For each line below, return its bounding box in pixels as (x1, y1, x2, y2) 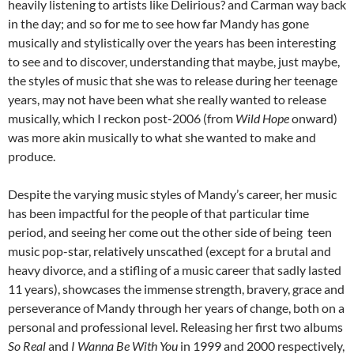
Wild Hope (235, 111, 292, 126)
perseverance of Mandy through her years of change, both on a (8, 300, 345, 316)
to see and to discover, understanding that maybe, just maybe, (8, 54, 340, 70)
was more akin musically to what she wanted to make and (8, 130, 316, 145)
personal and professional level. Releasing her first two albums (8, 319, 343, 335)
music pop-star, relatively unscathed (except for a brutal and (8, 243, 331, 259)
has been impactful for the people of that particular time (8, 205, 309, 221)
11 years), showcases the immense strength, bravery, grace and (8, 281, 345, 297)
